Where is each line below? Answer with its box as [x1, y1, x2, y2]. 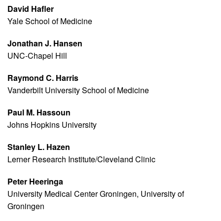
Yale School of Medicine [7, 15, 92, 27]
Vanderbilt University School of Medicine [7, 84, 149, 96]
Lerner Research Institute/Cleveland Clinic [7, 153, 155, 165]
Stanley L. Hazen [7, 141, 70, 153]
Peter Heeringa [7, 176, 63, 187]
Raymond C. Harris [7, 72, 78, 84]
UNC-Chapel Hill [7, 50, 67, 62]
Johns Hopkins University [7, 119, 97, 131]
